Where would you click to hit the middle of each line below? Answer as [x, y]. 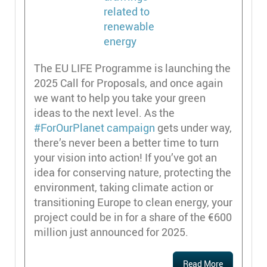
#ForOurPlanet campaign [94, 128]
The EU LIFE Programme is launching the [132, 68]
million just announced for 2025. [114, 232]
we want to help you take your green [120, 98]
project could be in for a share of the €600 [133, 217]
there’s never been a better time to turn [126, 142]
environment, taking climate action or [124, 187]
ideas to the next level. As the [104, 113]
